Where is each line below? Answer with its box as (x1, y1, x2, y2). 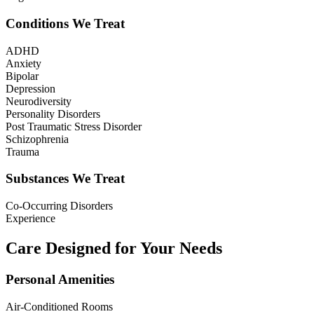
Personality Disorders (6, 107, 100, 120)
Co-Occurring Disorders (6, 199, 113, 212)
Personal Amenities (6, 271, 114, 287)
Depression (6, 82, 55, 95)
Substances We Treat (6, 171, 125, 186)
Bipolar (6, 69, 39, 82)
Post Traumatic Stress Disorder (6, 120, 142, 132)
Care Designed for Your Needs (6, 238, 222, 257)
